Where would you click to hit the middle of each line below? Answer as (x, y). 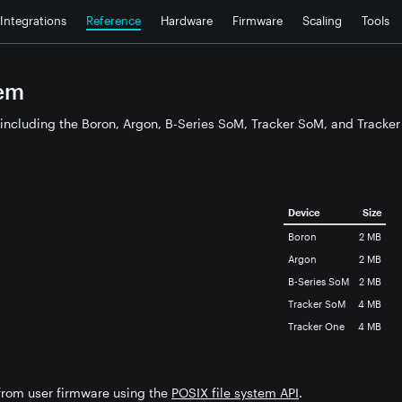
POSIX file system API (235, 393)
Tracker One (316, 326)
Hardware (187, 21)
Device (304, 212)
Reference (114, 21)
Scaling (322, 21)
